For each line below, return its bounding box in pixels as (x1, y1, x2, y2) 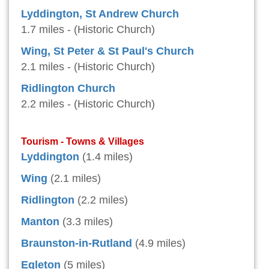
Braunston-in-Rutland (21, 237, 132, 250)
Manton (21, 216, 59, 228)
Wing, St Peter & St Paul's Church (21, 45, 194, 58)
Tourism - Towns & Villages (21, 136, 144, 147)
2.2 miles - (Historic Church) (21, 98, 155, 110)
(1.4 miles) (82, 151, 133, 163)
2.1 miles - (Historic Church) (21, 61, 155, 73)
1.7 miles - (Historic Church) (21, 23, 155, 36)
